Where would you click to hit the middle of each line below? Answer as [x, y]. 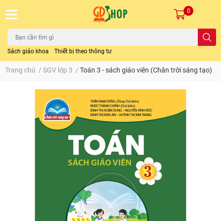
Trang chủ [20, 70]
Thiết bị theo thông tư [83, 52]
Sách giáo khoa [28, 52]
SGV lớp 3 [58, 70]
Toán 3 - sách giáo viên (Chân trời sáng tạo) [146, 70]
